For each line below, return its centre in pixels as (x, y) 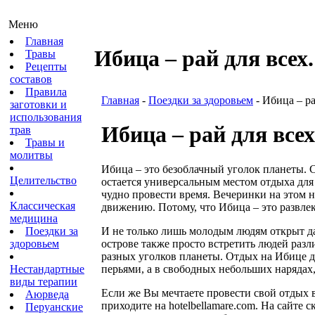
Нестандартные (47, 269)
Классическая (43, 206)
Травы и (45, 142)
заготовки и (38, 104)
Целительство (43, 180)
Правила (46, 92)
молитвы (31, 155)
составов (31, 79)
